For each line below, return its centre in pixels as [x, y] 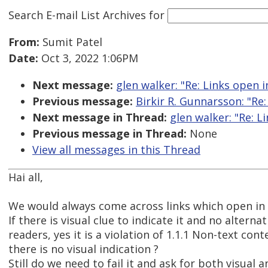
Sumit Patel [71, 42]
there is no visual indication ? [83, 249]
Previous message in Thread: [109, 134]
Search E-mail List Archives [77, 15]
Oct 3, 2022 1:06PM [88, 58]
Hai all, [26, 177]
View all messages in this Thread [116, 150]
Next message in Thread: [100, 118]
